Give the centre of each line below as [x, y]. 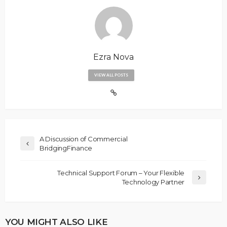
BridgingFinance [66, 148]
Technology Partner [153, 182]
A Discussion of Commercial [84, 139]
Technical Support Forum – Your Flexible [121, 173]
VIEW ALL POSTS [111, 75]
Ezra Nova [113, 57]
